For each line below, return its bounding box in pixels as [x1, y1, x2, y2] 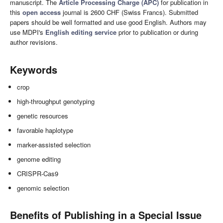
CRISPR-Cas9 [17, 168, 59, 178]
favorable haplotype [17, 125, 74, 135]
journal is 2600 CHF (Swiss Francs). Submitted [61, 7, 198, 17]
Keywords [10, 62, 57, 77]
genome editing [17, 154, 61, 164]
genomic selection [17, 183, 70, 193]
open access [22, 7, 61, 17]
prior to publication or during [116, 27, 198, 37]
